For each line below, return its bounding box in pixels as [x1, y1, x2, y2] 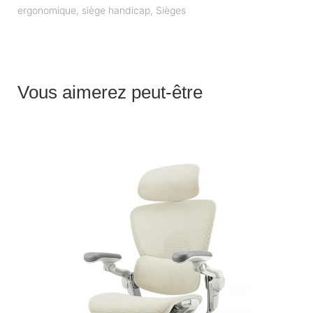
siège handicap [82, 3, 150, 16]
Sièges [156, 3, 186, 16]
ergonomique [17, 3, 76, 16]
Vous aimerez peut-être [17, 81, 203, 103]
